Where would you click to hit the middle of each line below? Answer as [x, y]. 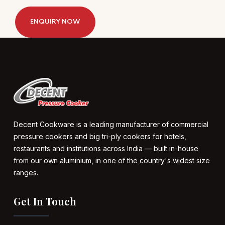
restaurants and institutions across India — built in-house [106, 149]
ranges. [26, 173]
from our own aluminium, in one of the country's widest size [112, 161]
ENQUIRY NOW [55, 22]
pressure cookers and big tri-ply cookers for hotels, [100, 137]
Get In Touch [45, 201]
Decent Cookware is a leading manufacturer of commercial [111, 125]
